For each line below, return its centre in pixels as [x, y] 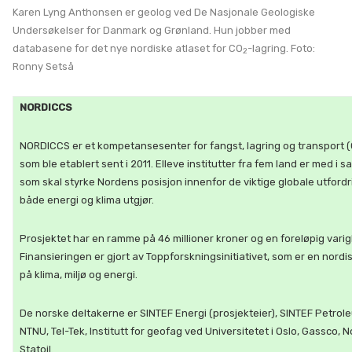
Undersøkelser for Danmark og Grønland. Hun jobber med [152, 30]
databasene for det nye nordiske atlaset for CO [128, 48]
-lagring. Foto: [281, 48]
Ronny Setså [43, 66]
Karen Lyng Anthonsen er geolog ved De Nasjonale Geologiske [164, 12]
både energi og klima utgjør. [87, 200]
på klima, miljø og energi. [79, 275]
